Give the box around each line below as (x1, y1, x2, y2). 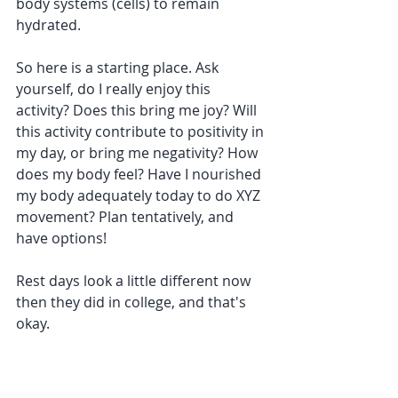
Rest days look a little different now (16, 271, 254, 291)
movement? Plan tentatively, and (16, 207, 237, 227)
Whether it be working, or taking (16, 356, 235, 376)
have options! (16, 228, 107, 248)
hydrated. (16, 15, 84, 35)
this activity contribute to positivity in (16, 122, 267, 141)
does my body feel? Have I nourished (16, 164, 265, 184)
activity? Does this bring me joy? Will (16, 100, 260, 120)
